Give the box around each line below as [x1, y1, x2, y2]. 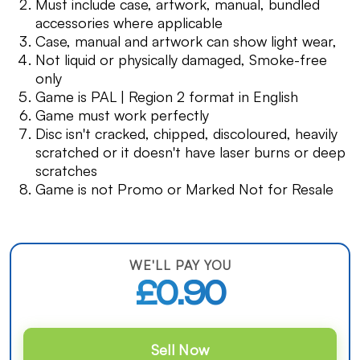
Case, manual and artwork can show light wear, [35, 32, 337, 50]
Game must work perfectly [35, 106, 209, 124]
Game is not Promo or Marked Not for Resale [35, 180, 333, 198]
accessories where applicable [35, 14, 223, 31]
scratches [35, 162, 97, 179]
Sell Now [150, 341, 210, 358]
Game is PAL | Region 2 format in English [35, 88, 298, 105]
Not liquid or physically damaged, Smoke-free [35, 51, 327, 68]
